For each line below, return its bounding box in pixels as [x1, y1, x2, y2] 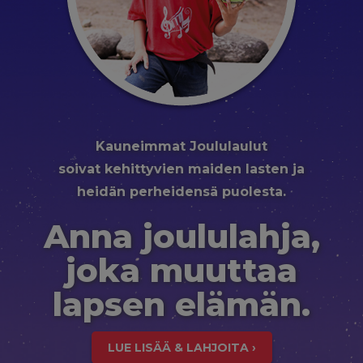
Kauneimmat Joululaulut [96, 139, 267, 154]
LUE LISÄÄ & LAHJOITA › [107, 340, 256, 355]
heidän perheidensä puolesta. [77, 184, 286, 199]
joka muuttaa [66, 250, 297, 290]
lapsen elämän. [53, 284, 310, 324]
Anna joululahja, [43, 216, 320, 256]
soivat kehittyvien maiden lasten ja [58, 161, 305, 177]
